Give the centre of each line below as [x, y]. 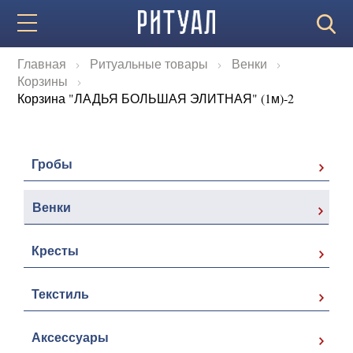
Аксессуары [71, 337]
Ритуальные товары [149, 63]
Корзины [43, 81]
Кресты [56, 250]
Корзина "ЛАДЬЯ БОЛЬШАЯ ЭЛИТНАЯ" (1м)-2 [156, 98]
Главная [42, 63]
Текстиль [61, 294]
